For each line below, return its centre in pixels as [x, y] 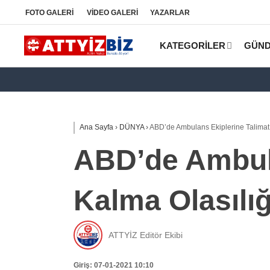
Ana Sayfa [96, 127]
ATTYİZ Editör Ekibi [146, 235]
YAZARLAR [170, 12]
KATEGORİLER [193, 46]
